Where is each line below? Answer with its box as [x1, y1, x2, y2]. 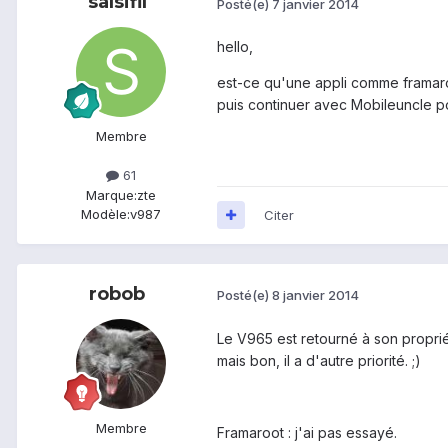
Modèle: [81, 205, 130, 222]
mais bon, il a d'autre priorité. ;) [217, 351, 421, 369]
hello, [217, 38, 253, 56]
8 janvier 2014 [272, 287, 359, 304]
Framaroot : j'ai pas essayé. [217, 423, 397, 441]
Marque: [86, 186, 137, 203]
